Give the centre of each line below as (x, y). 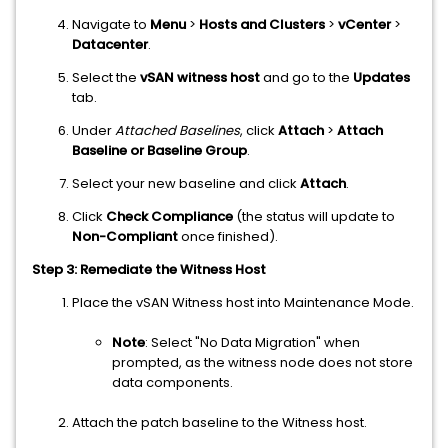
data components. (172, 383)
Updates (381, 78)
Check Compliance (169, 217)
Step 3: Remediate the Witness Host (149, 270)
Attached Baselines (177, 131)
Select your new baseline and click (186, 184)
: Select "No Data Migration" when (252, 343)
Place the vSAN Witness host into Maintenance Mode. (243, 303)
